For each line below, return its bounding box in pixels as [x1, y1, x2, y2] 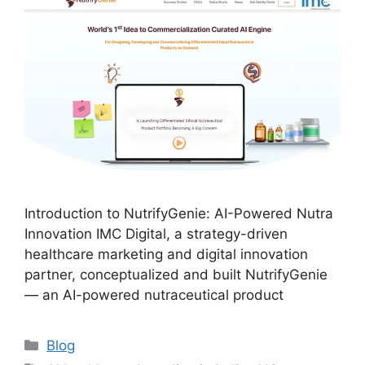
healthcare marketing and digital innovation [24, 246, 308, 263]
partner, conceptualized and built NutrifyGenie [24, 266, 328, 284]
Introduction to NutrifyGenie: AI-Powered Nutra [24, 205, 333, 222]
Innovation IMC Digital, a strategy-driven [24, 226, 288, 243]
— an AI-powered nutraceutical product [24, 287, 284, 304]
